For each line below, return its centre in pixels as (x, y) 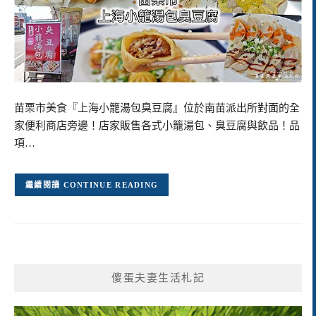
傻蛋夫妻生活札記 (158, 278)
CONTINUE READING (111, 185)
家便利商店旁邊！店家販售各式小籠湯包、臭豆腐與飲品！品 (157, 126)
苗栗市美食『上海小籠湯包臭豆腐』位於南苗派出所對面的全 (157, 108)
